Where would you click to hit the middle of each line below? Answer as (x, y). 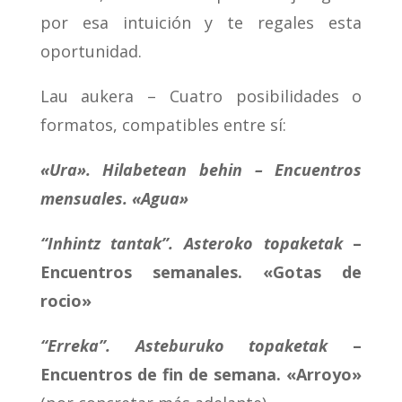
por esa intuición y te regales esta (201, 23)
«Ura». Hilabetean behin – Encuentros (201, 170)
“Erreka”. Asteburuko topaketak (184, 346)
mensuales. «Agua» (114, 199)
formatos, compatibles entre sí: (163, 125)
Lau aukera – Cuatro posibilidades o (201, 96)
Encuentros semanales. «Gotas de (201, 272)
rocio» (66, 301)
